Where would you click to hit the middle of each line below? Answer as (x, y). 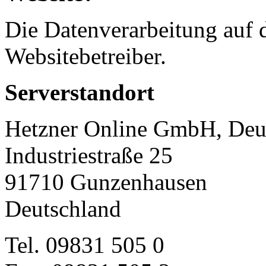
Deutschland (63, 209)
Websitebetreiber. (85, 56)
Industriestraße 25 (89, 156)
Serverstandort (80, 93)
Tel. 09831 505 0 (85, 245)
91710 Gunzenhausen (106, 182)
